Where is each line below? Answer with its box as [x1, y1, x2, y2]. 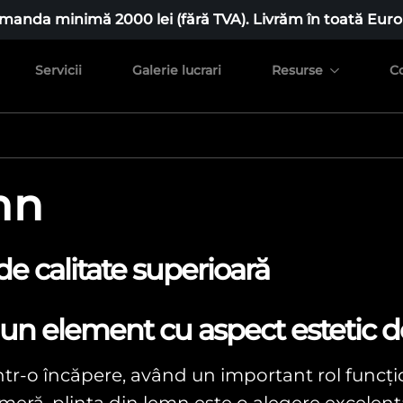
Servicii [35, 62, 83, 78]
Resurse [272, 62, 324, 78]
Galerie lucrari [132, 62, 222, 78]
